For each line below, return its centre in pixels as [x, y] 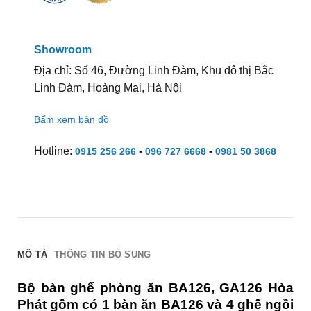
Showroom [62, 49]
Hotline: [54, 151]
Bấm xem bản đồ [71, 120]
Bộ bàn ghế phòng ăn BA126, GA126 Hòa [155, 287]
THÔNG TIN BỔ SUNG [103, 254]
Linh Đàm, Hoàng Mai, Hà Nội [108, 87]
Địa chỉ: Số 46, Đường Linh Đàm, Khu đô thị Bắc [153, 70]
